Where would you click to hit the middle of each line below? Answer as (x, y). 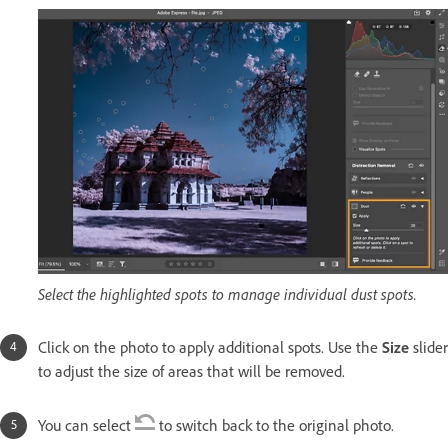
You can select (86, 425)
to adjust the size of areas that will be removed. (191, 371)
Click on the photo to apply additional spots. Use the (210, 347)
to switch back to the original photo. (276, 425)
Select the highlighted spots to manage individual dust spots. (227, 293)
